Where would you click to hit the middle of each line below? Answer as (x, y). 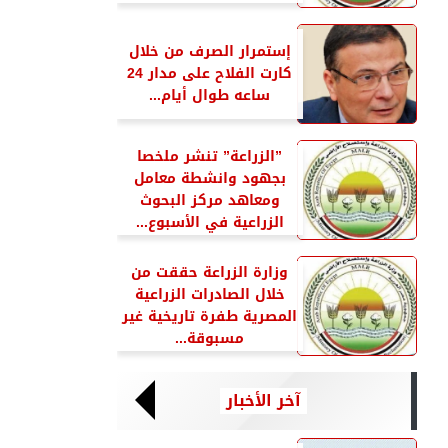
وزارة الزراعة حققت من (209, 272)
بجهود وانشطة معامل (209, 178)
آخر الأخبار (263, 400)
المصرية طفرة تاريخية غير (209, 316)
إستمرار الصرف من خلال (209, 51)
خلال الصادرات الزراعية (209, 294)
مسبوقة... (209, 338)
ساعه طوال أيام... (209, 95)
